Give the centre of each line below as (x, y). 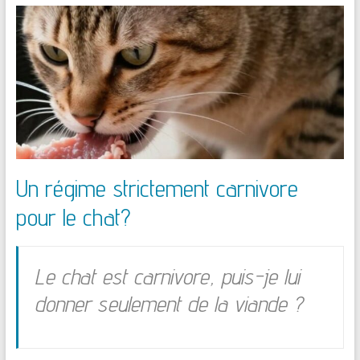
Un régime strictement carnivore (157, 188)
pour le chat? (73, 217)
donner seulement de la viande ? (168, 304)
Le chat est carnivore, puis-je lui (167, 276)
